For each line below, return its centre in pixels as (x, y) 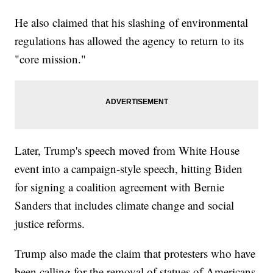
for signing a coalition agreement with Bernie (120, 187)
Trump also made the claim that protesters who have (135, 253)
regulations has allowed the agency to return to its (129, 41)
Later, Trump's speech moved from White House (127, 151)
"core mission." (51, 59)
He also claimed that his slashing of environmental (132, 23)
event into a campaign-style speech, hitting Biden (129, 169)
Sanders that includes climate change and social (125, 205)
